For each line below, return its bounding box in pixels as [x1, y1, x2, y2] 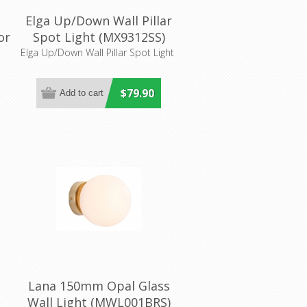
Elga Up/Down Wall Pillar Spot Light [20, 45, 174, 59]
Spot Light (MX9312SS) [32, 28, 165, 45]
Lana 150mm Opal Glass [27, 277, 170, 294]
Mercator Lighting [45, 45, 153, 62]
